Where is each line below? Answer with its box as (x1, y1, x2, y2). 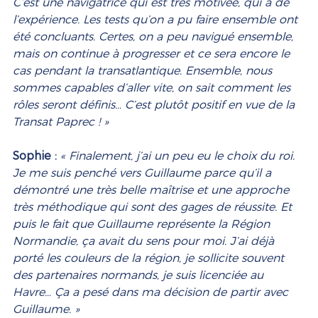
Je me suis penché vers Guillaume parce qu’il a (13, 166, 275, 180)
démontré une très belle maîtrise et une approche (13, 183, 292, 197)
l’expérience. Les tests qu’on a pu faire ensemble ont (13, 13, 301, 27)
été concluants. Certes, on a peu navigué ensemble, (13, 30, 297, 44)
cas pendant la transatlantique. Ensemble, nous (13, 64, 275, 78)
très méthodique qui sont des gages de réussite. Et (13, 200, 295, 214)
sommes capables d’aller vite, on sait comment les (13, 81, 294, 95)
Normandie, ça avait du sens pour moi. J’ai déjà (13, 234, 278, 248)
